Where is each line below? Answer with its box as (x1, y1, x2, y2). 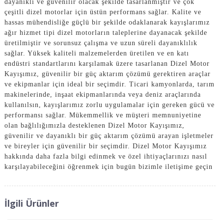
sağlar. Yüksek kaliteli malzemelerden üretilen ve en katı (4, 49, 189, 57)
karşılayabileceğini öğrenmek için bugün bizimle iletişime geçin (4, 163, 213, 170)
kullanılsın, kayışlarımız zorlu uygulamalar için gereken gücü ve (4, 101, 215, 109)
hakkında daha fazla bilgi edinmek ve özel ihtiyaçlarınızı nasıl (4, 152, 207, 160)
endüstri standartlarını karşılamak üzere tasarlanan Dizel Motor (4, 59, 210, 67)
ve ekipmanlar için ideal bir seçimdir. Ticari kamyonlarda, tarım (4, 80, 215, 88)
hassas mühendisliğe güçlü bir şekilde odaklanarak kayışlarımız (4, 18, 210, 26)
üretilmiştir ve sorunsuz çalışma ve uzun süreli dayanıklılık (4, 39, 197, 47)
